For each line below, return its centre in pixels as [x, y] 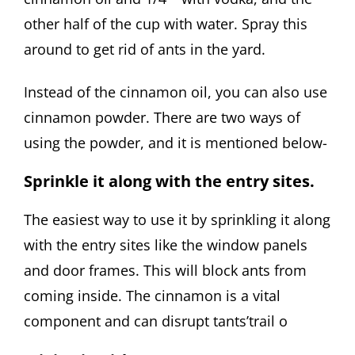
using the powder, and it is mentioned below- [176, 142]
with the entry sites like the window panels [166, 245]
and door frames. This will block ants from [165, 271]
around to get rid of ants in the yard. [145, 49]
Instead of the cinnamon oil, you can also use [176, 92]
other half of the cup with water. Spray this [166, 23]
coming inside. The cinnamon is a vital [152, 296]
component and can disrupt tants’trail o [156, 321]
